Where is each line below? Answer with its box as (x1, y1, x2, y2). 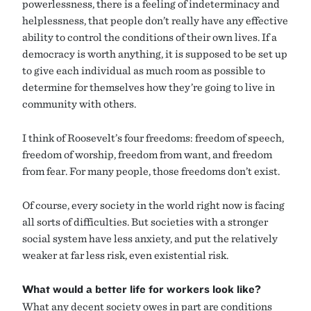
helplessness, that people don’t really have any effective (22, 14, 288, 27)
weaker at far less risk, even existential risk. (22, 249, 228, 262)
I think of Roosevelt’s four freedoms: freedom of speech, (22, 131, 284, 144)
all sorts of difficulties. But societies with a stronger (22, 215, 268, 228)
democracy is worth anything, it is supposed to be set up (22, 47, 287, 60)
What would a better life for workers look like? (22, 283, 261, 296)
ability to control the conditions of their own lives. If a (22, 31, 277, 44)
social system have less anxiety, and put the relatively (22, 232, 278, 245)
